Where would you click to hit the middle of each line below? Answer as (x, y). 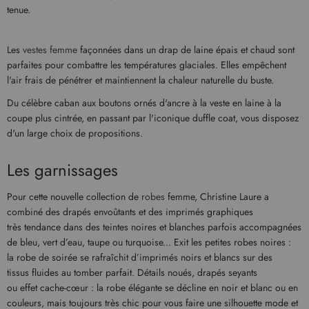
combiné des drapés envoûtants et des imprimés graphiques (130, 211)
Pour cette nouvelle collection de (74, 196)
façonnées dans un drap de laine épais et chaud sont (186, 50)
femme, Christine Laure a (217, 196)
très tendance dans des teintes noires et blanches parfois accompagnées (154, 227)
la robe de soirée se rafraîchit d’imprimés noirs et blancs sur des (140, 257)
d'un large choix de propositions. (78, 133)
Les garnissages (62, 170)
